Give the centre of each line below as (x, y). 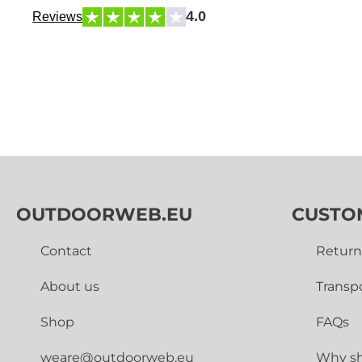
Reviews (57, 17)
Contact (66, 250)
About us (70, 286)
